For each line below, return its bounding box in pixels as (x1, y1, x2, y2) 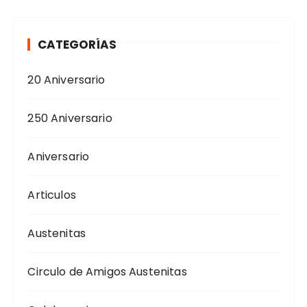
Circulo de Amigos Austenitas (27, 264, 187, 280)
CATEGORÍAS (38, 36, 117, 53)
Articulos (27, 187, 76, 204)
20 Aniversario (27, 72, 106, 88)
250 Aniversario (27, 110, 112, 127)
